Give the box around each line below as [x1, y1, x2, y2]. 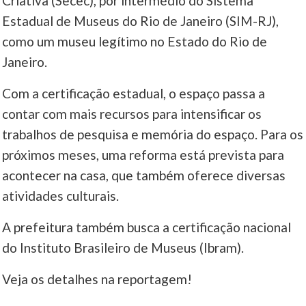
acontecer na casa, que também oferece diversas [2, 167, 286, 184]
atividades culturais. [2, 188, 120, 204]
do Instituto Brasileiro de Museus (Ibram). [2, 240, 245, 256]
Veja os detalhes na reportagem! [2, 271, 193, 288]
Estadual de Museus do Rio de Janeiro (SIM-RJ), [2, 13, 279, 29]
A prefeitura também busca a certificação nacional [2, 219, 292, 236]
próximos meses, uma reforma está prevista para [2, 147, 285, 163]
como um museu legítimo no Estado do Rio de [2, 33, 268, 50]
